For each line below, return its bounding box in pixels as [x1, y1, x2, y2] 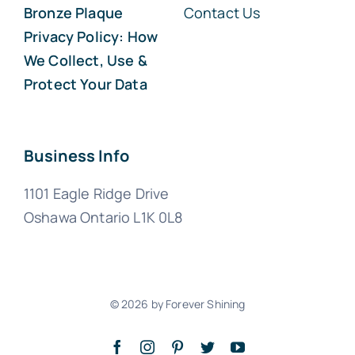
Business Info [23, 145, 129, 167]
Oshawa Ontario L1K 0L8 [23, 208, 183, 227]
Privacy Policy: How [23, 27, 158, 47]
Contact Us [183, 3, 261, 23]
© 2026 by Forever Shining [109, 296, 246, 312]
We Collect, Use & [23, 51, 147, 71]
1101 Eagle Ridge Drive [23, 184, 170, 204]
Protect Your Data [23, 74, 147, 94]
